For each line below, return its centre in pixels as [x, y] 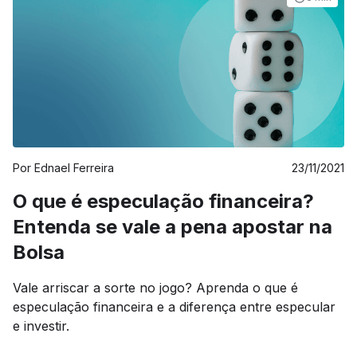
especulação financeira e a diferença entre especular [174, 307]
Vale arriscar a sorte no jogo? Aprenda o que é [155, 288]
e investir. [41, 326]
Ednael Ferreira [74, 168]
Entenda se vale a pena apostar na [173, 227]
